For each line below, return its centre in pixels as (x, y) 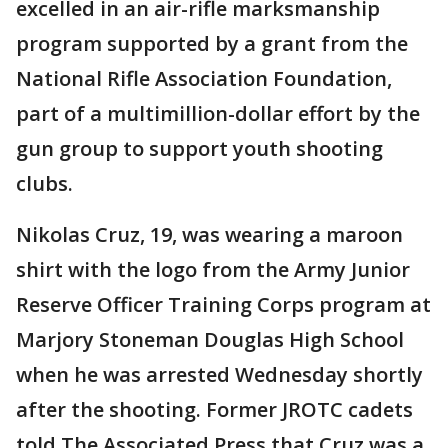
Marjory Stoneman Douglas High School (210, 339)
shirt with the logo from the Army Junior (213, 269)
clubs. (44, 183)
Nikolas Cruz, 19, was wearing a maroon (209, 234)
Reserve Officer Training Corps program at (223, 304)
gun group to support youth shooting (199, 148)
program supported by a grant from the (212, 43)
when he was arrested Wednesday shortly (219, 374)
